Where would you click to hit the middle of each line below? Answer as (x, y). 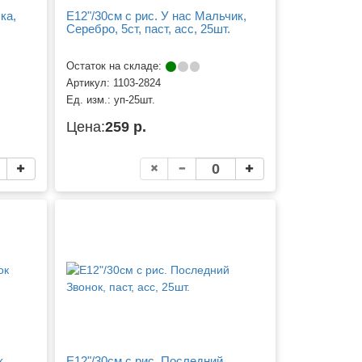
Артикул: (90, 84)
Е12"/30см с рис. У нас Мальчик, (157, 15)
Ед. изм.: (90, 101)
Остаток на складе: (116, 67)
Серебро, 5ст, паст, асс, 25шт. (149, 28)
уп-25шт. (135, 101)
